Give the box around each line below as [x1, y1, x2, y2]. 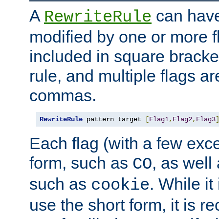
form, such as [29, 153, 132, 172]
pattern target [83, 115, 145, 123]
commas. [29, 86, 96, 105]
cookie [91, 175, 150, 195]
